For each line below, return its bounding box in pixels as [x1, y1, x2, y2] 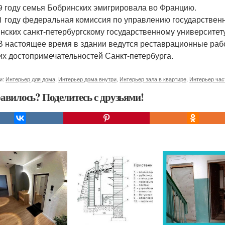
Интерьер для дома [6, 75, 55, 83]
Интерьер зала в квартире [120, 75, 186, 83]
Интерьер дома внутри [58, 75, 117, 83]
